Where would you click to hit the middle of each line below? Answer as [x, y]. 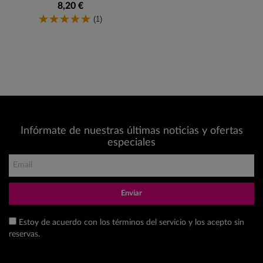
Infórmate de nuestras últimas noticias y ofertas [131, 131]
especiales [131, 142]
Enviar [131, 193]
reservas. [24, 234]
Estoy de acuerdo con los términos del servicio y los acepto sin [131, 222]
